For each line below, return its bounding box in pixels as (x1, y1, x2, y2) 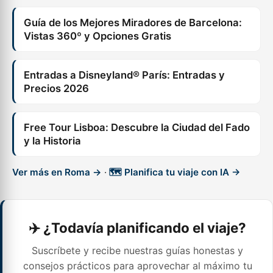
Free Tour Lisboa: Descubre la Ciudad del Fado (24, 121, 250, 133)
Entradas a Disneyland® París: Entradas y (24, 69, 225, 81)
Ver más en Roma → (12, 166, 102, 178)
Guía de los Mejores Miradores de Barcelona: (24, 16, 242, 29)
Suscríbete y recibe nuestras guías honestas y (32, 244, 243, 257)
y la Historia (24, 135, 81, 147)
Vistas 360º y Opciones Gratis (24, 30, 171, 42)
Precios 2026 (24, 82, 89, 94)
